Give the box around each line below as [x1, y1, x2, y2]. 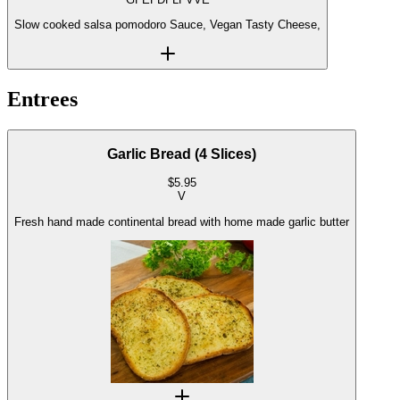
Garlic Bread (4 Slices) [107, 146, 256, 162]
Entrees [7, 87, 78, 112]
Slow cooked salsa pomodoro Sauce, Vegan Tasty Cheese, [170, 18, 321, 31]
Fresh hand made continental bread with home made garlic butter [14, 214, 349, 229]
